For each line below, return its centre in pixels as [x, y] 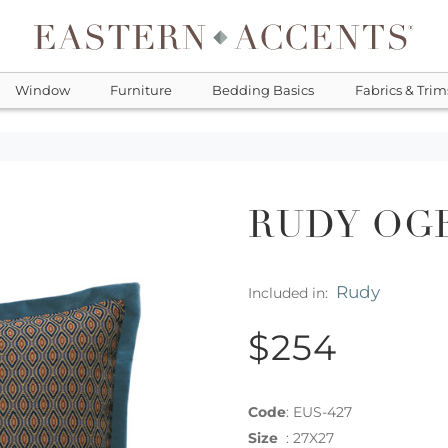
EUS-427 [322, 412]
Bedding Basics [263, 90]
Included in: [292, 292]
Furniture [140, 90]
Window [42, 90]
